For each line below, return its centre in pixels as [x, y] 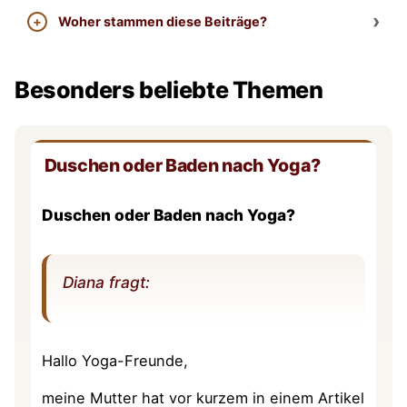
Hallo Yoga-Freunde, [115, 360]
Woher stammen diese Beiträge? [162, 21]
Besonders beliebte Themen [169, 89]
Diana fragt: [106, 282]
